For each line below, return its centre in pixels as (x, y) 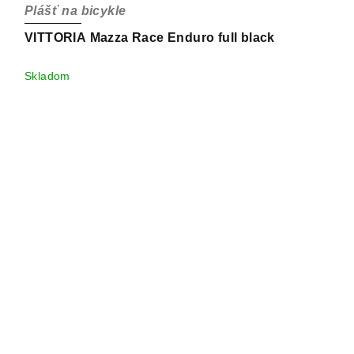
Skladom (47, 75)
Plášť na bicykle (75, 10)
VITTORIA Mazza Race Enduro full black (150, 37)
